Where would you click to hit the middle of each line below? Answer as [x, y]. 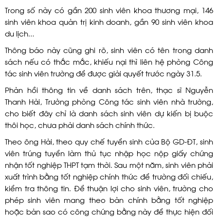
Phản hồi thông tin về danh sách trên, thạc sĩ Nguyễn [109, 89]
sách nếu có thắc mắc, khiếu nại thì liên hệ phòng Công [109, 61]
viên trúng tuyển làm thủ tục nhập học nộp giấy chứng [109, 153]
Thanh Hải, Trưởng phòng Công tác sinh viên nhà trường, [109, 101]
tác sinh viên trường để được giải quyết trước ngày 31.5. [103, 73]
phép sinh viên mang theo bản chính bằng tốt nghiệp [109, 199]
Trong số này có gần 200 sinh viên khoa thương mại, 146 [109, 9]
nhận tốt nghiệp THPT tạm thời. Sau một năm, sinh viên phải [109, 164]
